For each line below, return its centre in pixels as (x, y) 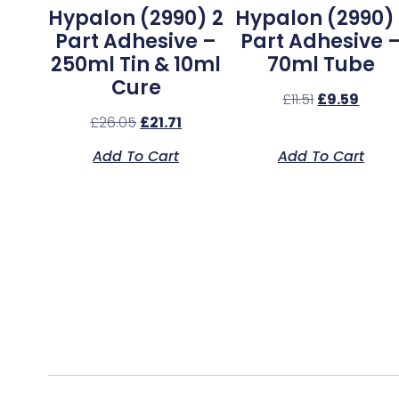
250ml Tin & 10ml (136, 65)
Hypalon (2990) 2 (136, 19)
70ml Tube (321, 65)
